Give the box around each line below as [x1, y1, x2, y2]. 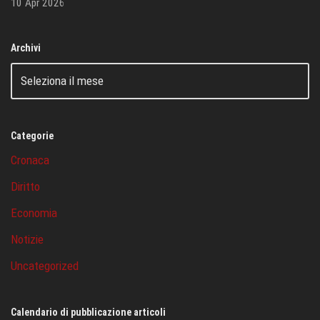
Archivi [11, 41, 41, 54]
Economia [11, 205, 57, 220]
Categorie [11, 129, 54, 141]
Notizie [11, 231, 44, 246]
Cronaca [11, 152, 49, 167]
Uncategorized [11, 258, 79, 273]
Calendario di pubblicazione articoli [11, 306, 166, 318]
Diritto [11, 179, 40, 194]
